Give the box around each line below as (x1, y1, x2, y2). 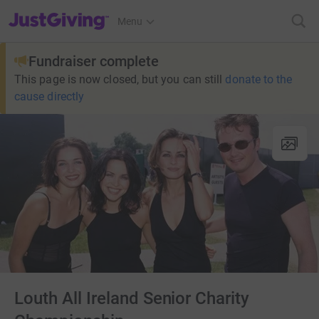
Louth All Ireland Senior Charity (14, 288, 250, 309)
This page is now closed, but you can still (14, 73, 223, 86)
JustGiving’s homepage (8, 6, 111, 18)
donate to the (225, 73, 293, 86)
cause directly (14, 90, 85, 103)
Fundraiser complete (28, 53, 159, 70)
